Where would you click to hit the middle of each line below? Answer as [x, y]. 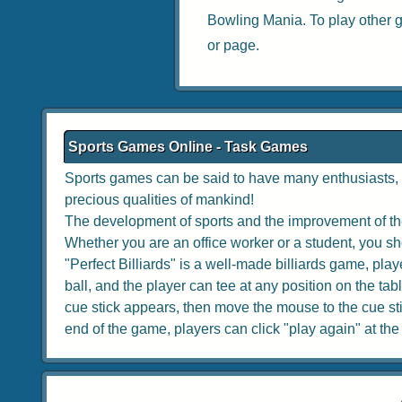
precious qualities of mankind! [159, 200]
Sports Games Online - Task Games [188, 147]
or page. [233, 45]
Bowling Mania [255, 20]
